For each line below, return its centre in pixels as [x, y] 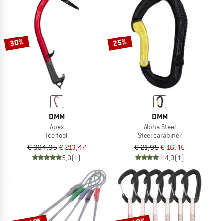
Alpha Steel [160, 127]
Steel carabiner [160, 135]
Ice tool [56, 135]
